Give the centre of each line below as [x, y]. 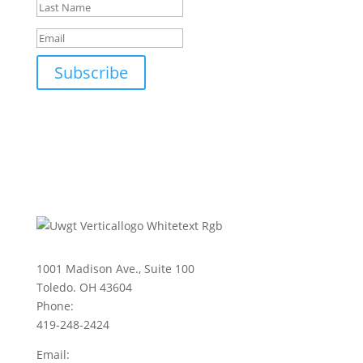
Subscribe [91, 72]
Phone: [55, 305]
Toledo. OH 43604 [84, 287]
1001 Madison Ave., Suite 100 [115, 268]
